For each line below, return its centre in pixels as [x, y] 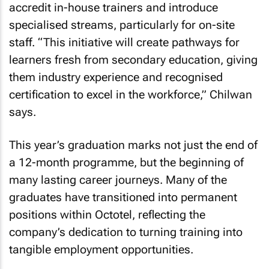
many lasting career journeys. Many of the [118, 180]
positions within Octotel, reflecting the [107, 214]
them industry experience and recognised [116, 77]
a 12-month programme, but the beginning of [126, 162]
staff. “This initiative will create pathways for [124, 42]
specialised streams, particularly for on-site [122, 25]
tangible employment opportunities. [101, 249]
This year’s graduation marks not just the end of [133, 145]
